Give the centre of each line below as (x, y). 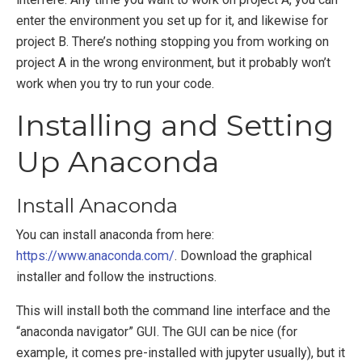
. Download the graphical (243, 255)
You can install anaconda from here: (115, 234)
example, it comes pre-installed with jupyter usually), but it (181, 352)
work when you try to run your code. (115, 84)
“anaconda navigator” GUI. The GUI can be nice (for (157, 331)
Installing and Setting (175, 126)
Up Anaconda (118, 162)
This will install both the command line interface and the (173, 310)
